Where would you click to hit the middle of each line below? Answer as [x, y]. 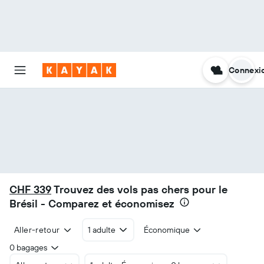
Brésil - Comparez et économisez [92, 204]
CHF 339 [30, 189]
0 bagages [28, 247]
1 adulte [102, 230]
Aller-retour [37, 230]
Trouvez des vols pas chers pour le [139, 189]
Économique [166, 230]
